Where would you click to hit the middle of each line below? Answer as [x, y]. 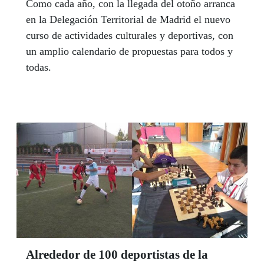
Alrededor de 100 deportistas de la [117, 254]
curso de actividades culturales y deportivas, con [130, 35]
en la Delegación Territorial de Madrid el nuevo [128, 19]
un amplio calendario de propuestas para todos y [129, 51]
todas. [39, 67]
